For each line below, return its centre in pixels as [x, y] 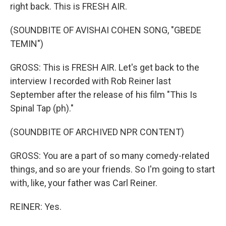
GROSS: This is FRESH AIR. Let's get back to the [105, 67]
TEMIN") [27, 44]
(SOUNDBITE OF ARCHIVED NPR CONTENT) [97, 132]
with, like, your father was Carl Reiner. [84, 183]
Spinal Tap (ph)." [42, 108]
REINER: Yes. [36, 207]
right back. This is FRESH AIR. [69, 6]
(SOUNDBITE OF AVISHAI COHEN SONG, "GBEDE [106, 30]
